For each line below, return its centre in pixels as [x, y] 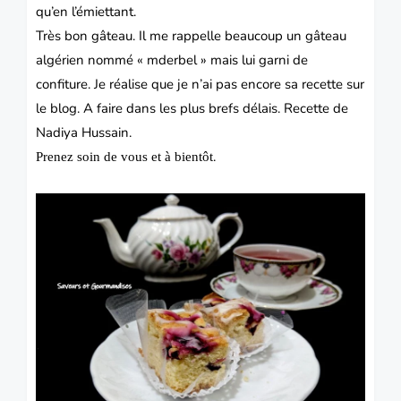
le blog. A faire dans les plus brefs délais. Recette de [192, 108]
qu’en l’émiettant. [86, 11]
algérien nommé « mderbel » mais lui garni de [172, 60]
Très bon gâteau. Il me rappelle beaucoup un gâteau [191, 35]
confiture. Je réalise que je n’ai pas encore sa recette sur [200, 84]
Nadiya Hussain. [85, 132]
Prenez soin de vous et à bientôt [124, 156]
